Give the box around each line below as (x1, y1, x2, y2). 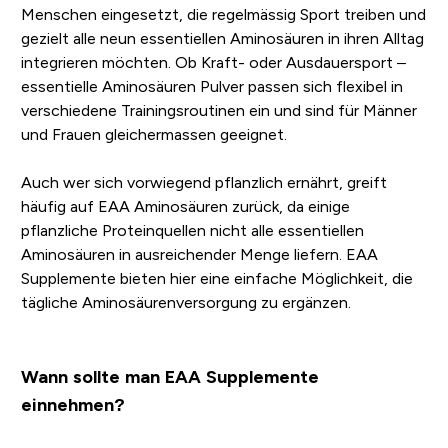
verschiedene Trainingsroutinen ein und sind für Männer (20, 102, 417, 120)
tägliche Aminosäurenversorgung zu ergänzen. (20, 294, 351, 312)
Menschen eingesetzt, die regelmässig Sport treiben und (20, 6, 426, 24)
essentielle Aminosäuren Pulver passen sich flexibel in (20, 78, 403, 96)
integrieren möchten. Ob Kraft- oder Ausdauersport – (20, 54, 406, 72)
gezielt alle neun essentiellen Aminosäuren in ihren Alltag (20, 30, 424, 48)
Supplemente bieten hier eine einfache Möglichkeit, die (20, 270, 413, 288)
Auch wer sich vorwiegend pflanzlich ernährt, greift (20, 174, 387, 192)
